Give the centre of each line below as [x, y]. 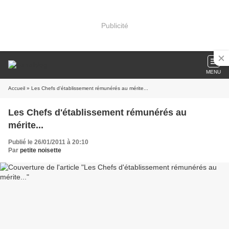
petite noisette [41, 150]
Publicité [114, 25]
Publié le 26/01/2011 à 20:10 [48, 142]
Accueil [17, 88]
